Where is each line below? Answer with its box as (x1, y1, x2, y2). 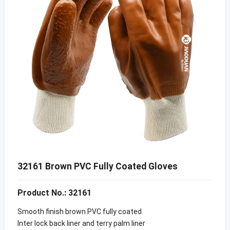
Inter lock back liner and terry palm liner (17, 219, 145, 227)
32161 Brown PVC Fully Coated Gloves (17, 161, 178, 171)
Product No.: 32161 (17, 187, 91, 198)
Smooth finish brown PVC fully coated (17, 207, 142, 216)
